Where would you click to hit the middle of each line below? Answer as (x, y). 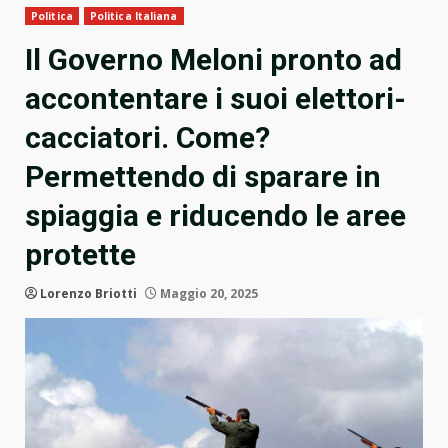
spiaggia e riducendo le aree (215, 216)
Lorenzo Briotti (88, 294)
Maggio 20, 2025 (207, 294)
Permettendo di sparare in (203, 177)
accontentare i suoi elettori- (215, 99)
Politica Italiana (133, 16)
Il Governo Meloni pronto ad (213, 60)
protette (80, 255)
